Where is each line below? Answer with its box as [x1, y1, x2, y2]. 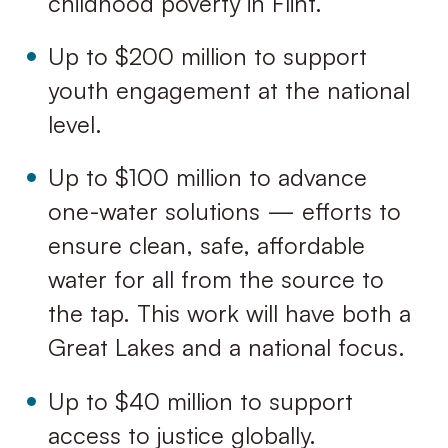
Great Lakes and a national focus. [47, 332, 405, 363]
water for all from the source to [47, 264, 384, 295]
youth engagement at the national [47, 75, 410, 106]
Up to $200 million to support [47, 41, 367, 72]
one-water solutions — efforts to [47, 196, 401, 227]
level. [47, 109, 102, 140]
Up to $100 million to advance [47, 162, 367, 193]
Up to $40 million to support [47, 385, 353, 416]
